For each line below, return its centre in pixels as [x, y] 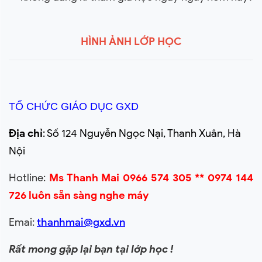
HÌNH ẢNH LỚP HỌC [131, 42]
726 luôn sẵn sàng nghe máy [79, 195]
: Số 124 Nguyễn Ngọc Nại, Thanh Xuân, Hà [142, 133]
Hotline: [29, 178]
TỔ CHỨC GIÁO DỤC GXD [74, 106]
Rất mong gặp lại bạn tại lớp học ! [91, 249]
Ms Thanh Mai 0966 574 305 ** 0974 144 [151, 178]
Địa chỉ [26, 133]
